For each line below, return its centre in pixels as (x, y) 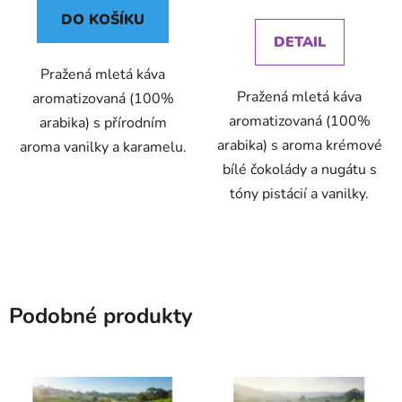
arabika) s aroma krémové (299, 145)
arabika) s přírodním (103, 122)
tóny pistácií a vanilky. (299, 193)
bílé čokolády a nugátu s (299, 169)
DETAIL (299, 42)
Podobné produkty (101, 315)
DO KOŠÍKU (103, 19)
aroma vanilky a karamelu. (103, 147)
